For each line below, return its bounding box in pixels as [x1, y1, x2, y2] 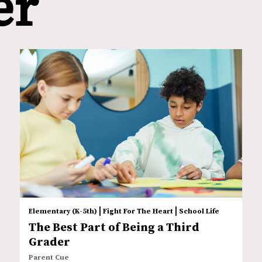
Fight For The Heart [102, 206, 173, 216]
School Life [178, 206, 219, 216]
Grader [28, 235, 70, 250]
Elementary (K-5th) [28, 206, 97, 216]
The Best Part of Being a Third [28, 220, 199, 235]
